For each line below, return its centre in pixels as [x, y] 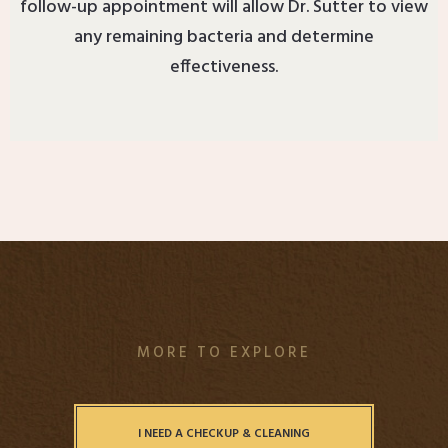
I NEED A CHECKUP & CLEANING [224, 433]
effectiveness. [224, 67]
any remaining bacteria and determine [224, 37]
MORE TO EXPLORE [224, 352]
